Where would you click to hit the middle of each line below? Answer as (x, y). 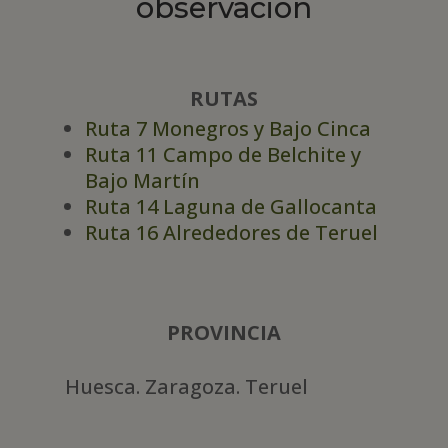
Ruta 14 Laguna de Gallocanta (230, 207)
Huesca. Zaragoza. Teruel (186, 387)
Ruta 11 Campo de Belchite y (222, 155)
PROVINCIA (224, 333)
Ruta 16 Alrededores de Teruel (231, 233)
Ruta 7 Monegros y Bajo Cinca (227, 129)
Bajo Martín (142, 181)
